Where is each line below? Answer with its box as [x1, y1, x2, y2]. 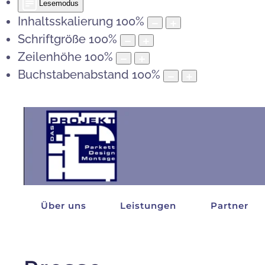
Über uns [40, 199, 86, 211]
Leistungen [120, 199, 177, 211]
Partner [210, 199, 248, 211]
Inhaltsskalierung [18, 14, 113, 29]
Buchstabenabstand [18, 67, 129, 82]
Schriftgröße [18, 32, 86, 47]
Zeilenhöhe [18, 50, 82, 64]
